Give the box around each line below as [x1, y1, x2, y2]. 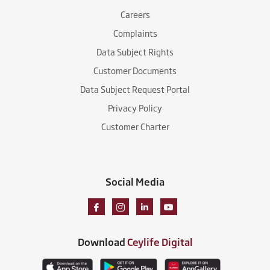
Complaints [113, 26, 157, 39]
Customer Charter [101, 119, 169, 133]
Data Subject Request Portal [80, 82, 190, 95]
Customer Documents [93, 63, 177, 77]
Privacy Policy [108, 101, 162, 114]
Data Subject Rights [96, 45, 174, 58]
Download [77, 234, 127, 249]
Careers [120, 7, 150, 20]
